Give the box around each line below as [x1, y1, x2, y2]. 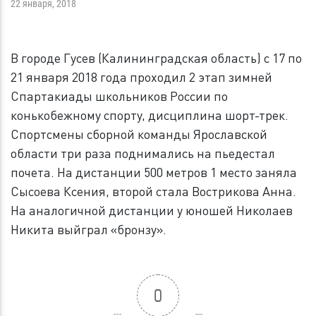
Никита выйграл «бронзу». [11, 221, 166, 238]
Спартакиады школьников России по [11, 88, 228, 104]
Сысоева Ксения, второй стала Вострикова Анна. [11, 183, 296, 200]
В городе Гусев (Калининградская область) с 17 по [11, 50, 302, 66]
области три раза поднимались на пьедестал [11, 145, 275, 162]
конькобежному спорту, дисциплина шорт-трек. [11, 107, 288, 123]
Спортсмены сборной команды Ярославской [11, 126, 267, 142]
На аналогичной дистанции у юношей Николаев [11, 202, 293, 219]
